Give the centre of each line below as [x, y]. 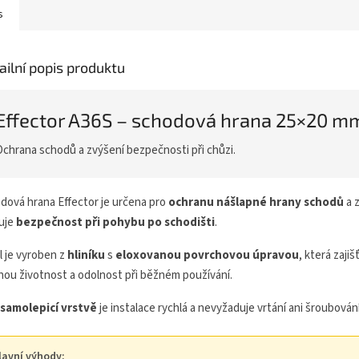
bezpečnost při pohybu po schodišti [115, 223]
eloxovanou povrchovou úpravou [207, 256]
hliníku [86, 256]
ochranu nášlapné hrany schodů [256, 203]
